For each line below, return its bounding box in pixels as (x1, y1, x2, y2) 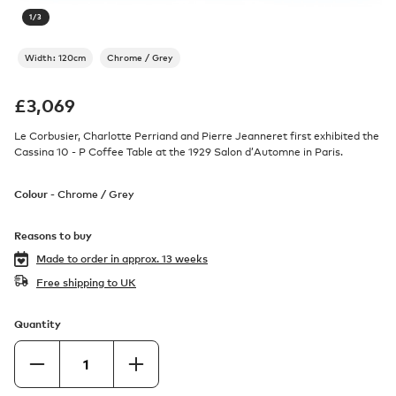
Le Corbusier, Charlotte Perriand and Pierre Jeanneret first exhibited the (14, 130, 379, 142)
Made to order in (36, 252, 122, 266)
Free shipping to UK (36, 276, 136, 290)
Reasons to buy (14, 229, 92, 242)
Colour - (14, 187, 57, 201)
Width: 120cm (25, 52, 87, 63)
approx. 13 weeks (122, 252, 208, 266)
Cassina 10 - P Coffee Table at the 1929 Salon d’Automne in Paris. (14, 146, 343, 158)
